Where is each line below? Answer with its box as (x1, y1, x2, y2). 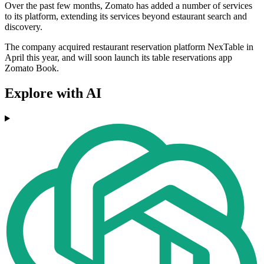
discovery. (5, 22, 42, 32)
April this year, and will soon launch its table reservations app (5, 52, 232, 63)
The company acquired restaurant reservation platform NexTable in (5, 42, 253, 52)
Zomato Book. (5, 63, 59, 74)
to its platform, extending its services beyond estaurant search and (5, 11, 247, 22)
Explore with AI (5, 85, 101, 101)
